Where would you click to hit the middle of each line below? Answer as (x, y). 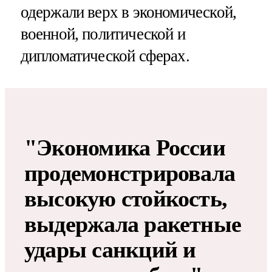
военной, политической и (103, 34)
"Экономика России (125, 147)
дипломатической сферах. (105, 56)
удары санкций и (110, 249)
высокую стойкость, (126, 198)
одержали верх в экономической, (128, 12)
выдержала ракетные (133, 224)
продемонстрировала (130, 173)
